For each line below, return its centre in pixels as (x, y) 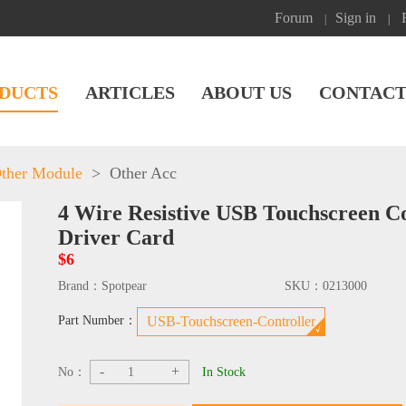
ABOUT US (247, 92)
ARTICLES (130, 92)
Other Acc (143, 173)
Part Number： (97, 320)
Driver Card (116, 237)
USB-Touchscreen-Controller (231, 321)
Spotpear (124, 286)
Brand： (80, 286)
